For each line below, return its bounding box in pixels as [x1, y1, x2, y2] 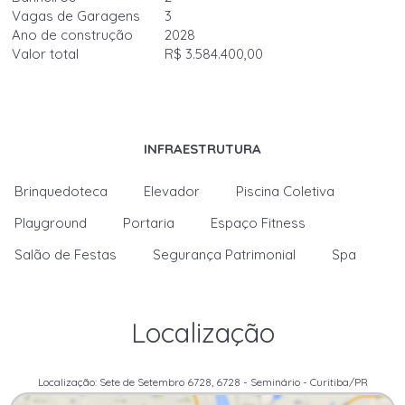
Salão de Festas [14, 246, 118, 263]
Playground [14, 214, 88, 231]
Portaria [123, 214, 175, 231]
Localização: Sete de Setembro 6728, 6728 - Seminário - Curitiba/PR [37, 375, 368, 389]
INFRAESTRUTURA [144, 140, 261, 157]
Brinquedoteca [14, 183, 108, 200]
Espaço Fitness [211, 214, 306, 231]
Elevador [144, 183, 201, 200]
